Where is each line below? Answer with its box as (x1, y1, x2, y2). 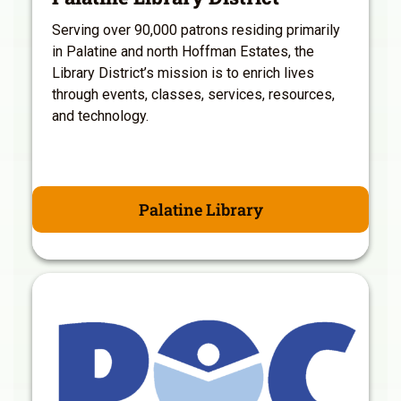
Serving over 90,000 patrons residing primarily (52, 21, 340, 38)
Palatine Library (138, 198, 263, 220)
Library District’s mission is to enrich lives (52, 64, 314, 81)
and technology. (52, 107, 149, 124)
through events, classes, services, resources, (52, 85, 335, 103)
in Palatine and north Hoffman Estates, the (52, 42, 314, 60)
